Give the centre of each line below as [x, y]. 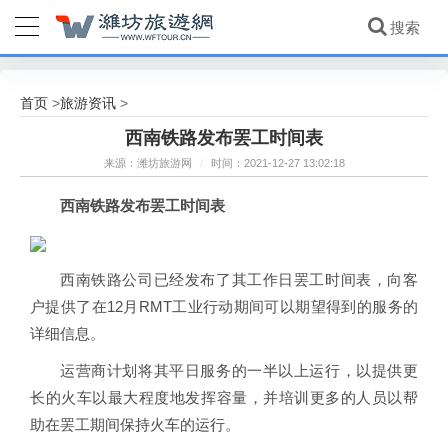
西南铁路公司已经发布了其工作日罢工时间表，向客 [239, 279]
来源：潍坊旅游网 [149, 163]
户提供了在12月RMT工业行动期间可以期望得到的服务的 [224, 306]
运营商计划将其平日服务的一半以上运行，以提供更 [239, 370]
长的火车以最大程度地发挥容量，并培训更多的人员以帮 [224, 397]
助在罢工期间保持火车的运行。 [135, 424]
